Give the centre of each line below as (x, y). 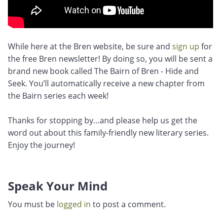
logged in (74, 204)
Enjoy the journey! (41, 145)
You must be (32, 204)
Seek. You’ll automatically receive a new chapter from (106, 83)
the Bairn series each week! (58, 96)
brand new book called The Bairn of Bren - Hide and (103, 71)
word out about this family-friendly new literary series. (108, 133)
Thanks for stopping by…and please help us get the (103, 120)
